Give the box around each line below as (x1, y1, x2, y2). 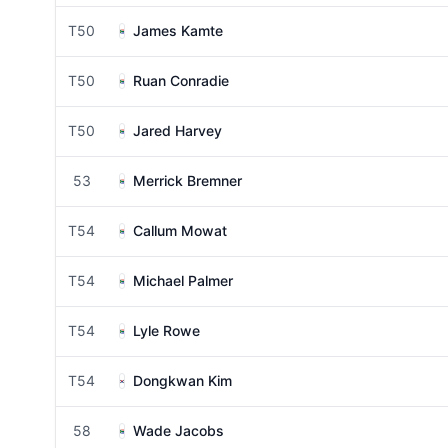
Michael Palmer (133, 272, 233, 289)
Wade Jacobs (133, 422, 224, 439)
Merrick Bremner (133, 172, 242, 189)
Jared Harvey (133, 122, 222, 139)
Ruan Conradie (133, 72, 229, 89)
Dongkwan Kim (133, 372, 232, 389)
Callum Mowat (133, 222, 227, 239)
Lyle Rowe (133, 322, 200, 339)
